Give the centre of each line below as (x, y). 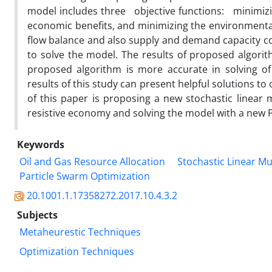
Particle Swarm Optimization (85, 176)
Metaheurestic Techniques (80, 232)
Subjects (37, 215)
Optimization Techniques (77, 251)
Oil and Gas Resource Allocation (92, 161)
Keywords (41, 144)
